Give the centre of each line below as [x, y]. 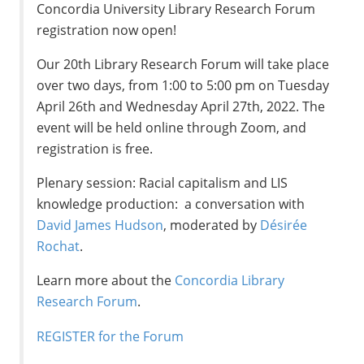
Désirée [284, 225]
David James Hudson [100, 225]
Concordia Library [230, 281]
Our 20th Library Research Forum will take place [183, 65]
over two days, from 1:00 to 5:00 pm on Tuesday [183, 86]
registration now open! [107, 30]
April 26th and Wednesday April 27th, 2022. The [181, 107]
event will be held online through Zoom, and [172, 128]
